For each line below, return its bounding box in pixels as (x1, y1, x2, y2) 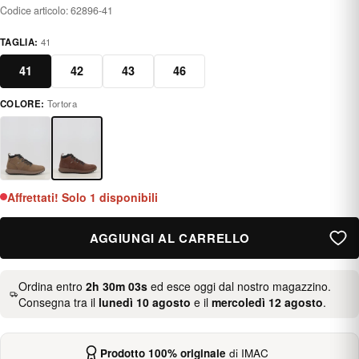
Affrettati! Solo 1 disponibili (7, 188, 158, 205)
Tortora (46, 96, 78, 110)
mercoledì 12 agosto (211, 293, 323, 310)
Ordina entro (18, 277, 86, 294)
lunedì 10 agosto (98, 293, 191, 310)
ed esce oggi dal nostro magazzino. (147, 277, 331, 294)
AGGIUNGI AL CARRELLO (90, 228, 250, 247)
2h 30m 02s (85, 277, 147, 294)
